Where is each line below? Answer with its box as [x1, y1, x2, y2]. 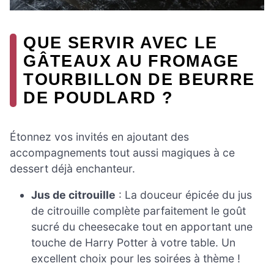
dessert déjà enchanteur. [10, 161, 135, 175]
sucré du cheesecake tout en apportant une [31, 220, 253, 234]
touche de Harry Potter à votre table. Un [31, 236, 236, 250]
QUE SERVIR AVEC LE [23, 33, 218, 53]
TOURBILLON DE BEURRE [23, 70, 255, 89]
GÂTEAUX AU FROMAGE [23, 51, 239, 71]
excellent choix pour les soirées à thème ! [31, 252, 241, 265]
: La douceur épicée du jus [116, 188, 253, 202]
